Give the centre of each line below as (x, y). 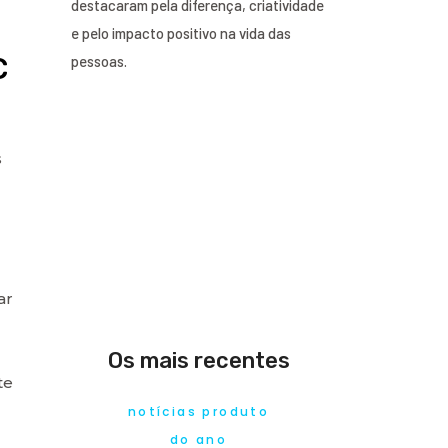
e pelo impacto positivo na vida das (181, 32)
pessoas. (99, 60)
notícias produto (198, 411)
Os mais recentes (198, 360)
